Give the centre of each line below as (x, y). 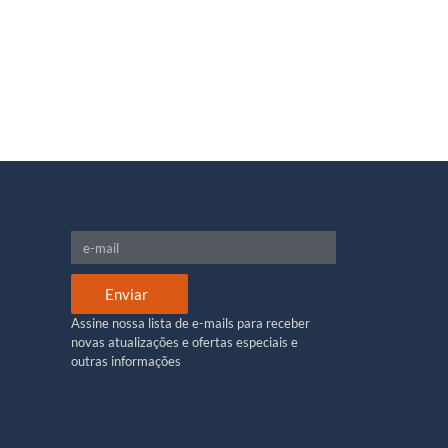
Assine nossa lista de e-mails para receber (190, 323)
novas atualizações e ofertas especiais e (184, 342)
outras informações (125, 361)
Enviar (126, 293)
